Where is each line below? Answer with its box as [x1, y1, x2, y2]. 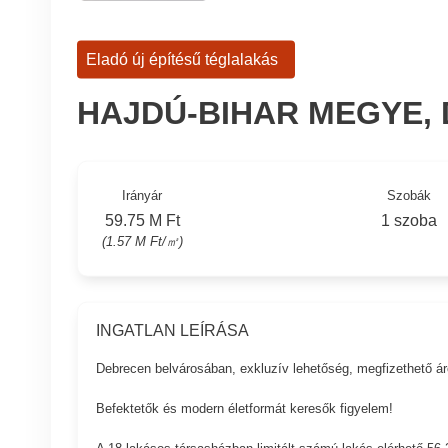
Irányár [122, 187, 163, 203]
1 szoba [381, 211, 438, 229]
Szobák [387, 187, 432, 203]
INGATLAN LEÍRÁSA [95, 321, 249, 339]
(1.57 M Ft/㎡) [101, 233, 183, 249]
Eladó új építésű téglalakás [85, 50, 278, 68]
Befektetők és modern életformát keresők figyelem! [95, 400, 393, 416]
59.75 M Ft [104, 211, 180, 229]
